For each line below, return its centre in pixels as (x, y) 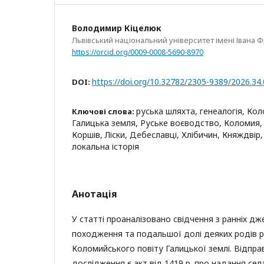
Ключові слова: (104, 111)
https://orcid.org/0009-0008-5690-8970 (138, 52)
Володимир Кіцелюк (117, 28)
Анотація (95, 194)
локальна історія (105, 146)
